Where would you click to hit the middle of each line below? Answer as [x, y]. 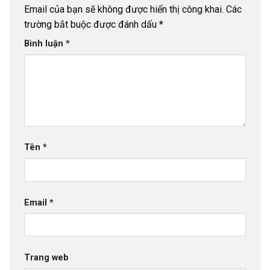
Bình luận [45, 44]
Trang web [46, 257]
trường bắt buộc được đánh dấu [92, 25]
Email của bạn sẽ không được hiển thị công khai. [124, 10]
